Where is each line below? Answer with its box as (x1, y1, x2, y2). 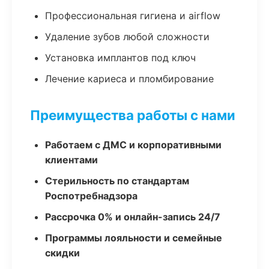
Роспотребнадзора (45, 190, 138, 202)
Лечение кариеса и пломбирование (45, 73, 214, 85)
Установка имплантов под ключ (45, 52, 196, 64)
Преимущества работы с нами (30, 107, 235, 123)
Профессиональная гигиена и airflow (45, 10, 220, 22)
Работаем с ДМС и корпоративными (45, 139, 222, 151)
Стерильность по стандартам (45, 175, 189, 187)
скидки (45, 247, 80, 259)
